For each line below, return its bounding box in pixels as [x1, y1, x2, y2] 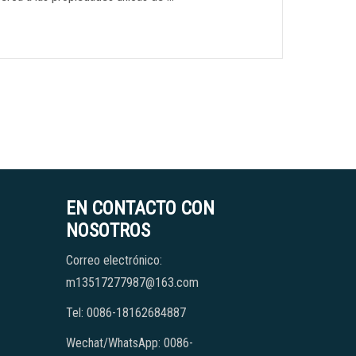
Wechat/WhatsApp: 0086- [66, 335, 194, 351]
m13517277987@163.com [66, 275, 199, 291]
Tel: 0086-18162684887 [66, 305, 187, 321]
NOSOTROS [66, 219, 151, 242]
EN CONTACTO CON [66, 197, 215, 220]
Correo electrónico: [66, 253, 163, 269]
